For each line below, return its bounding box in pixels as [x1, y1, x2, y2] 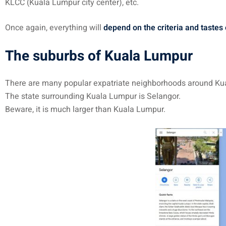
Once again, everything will [5, 22, 103, 34]
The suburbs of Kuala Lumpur [5, 46, 193, 67]
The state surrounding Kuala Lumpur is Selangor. [5, 90, 181, 102]
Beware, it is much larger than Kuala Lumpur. [5, 103, 165, 116]
